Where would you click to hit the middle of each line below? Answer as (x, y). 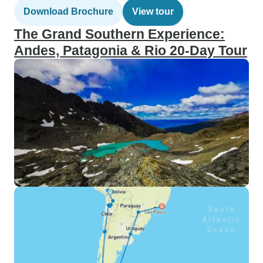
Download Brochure (68, 11)
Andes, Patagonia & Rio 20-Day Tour (131, 50)
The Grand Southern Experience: (119, 34)
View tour (153, 11)
